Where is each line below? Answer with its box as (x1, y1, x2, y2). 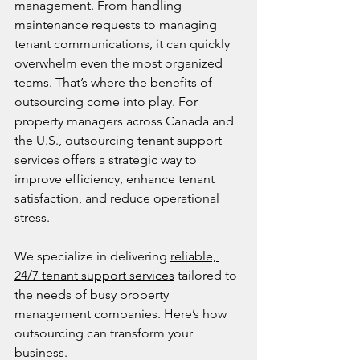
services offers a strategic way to (14, 152, 200, 167)
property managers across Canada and (14, 113, 237, 129)
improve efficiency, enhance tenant (14, 171, 218, 186)
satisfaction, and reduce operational (14, 190, 223, 206)
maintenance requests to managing (14, 17, 220, 32)
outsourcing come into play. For (14, 94, 201, 109)
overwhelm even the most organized (14, 55, 226, 71)
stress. (14, 210, 50, 225)
